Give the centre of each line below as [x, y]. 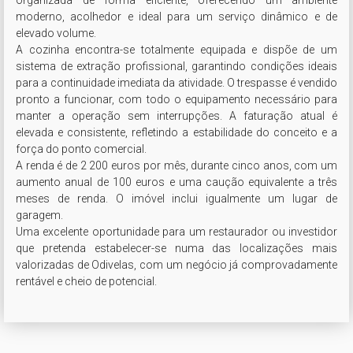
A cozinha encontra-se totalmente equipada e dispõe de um [176, 50]
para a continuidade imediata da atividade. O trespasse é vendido [176, 83]
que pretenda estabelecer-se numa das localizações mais [176, 248]
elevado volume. [56, 33]
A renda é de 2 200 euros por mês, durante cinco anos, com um [176, 165]
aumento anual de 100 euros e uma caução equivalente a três [176, 182]
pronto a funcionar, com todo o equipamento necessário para [176, 99]
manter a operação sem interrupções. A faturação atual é [176, 116]
